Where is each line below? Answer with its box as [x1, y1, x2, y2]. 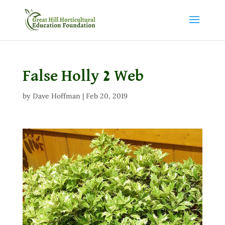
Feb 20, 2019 [85, 91, 128, 100]
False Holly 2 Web [22, 68, 144, 84]
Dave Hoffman [32, 91, 80, 100]
